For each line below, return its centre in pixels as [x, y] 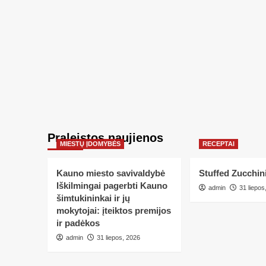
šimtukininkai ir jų [93, 198]
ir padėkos [78, 223]
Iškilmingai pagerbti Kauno [112, 186]
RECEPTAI [218, 144]
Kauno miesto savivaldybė [110, 173]
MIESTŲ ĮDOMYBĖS [90, 144]
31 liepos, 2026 [118, 237]
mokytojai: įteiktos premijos [113, 210]
